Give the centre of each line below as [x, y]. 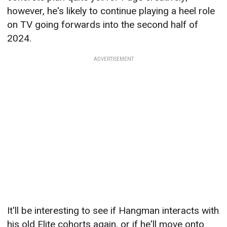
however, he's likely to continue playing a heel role [111, 11]
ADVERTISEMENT [113, 59]
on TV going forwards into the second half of [103, 24]
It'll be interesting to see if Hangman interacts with [113, 210]
